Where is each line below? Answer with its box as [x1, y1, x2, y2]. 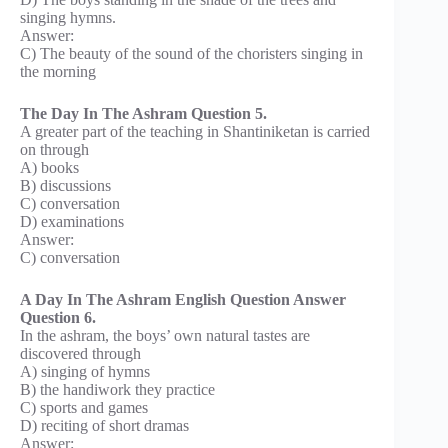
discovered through [20, 344, 141, 362]
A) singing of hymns [20, 362, 150, 380]
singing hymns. [20, 8, 116, 26]
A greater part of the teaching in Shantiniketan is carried [20, 122, 370, 140]
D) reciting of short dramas [20, 416, 189, 434]
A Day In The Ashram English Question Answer [20, 290, 346, 308]
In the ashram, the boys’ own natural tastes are [20, 326, 310, 344]
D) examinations [20, 212, 124, 230]
